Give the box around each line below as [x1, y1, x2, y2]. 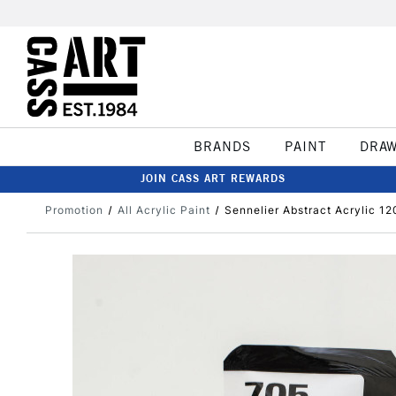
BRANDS [193, 138, 251, 155]
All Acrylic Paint [117, 203, 210, 217]
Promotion [45, 203, 103, 217]
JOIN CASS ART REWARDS [141, 171, 286, 185]
